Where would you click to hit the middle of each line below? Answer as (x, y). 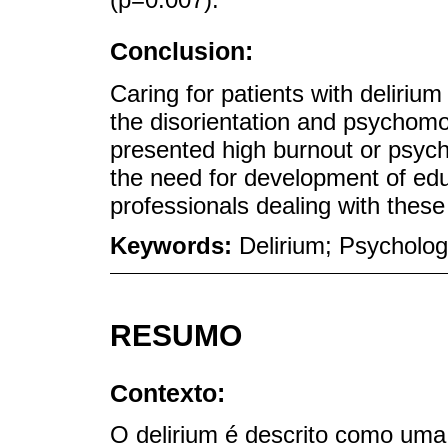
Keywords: (174, 246)
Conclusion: (181, 51)
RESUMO (176, 336)
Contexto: (167, 393)
